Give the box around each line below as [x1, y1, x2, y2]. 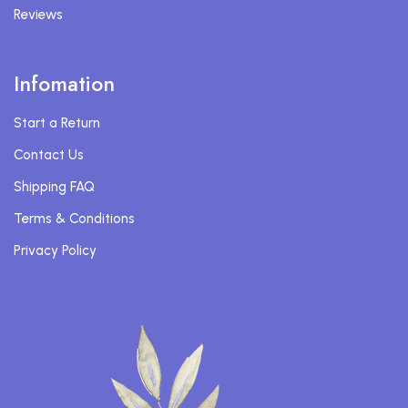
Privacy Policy [14, 242, 97, 260]
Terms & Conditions [14, 210, 135, 228]
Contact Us [14, 147, 84, 164]
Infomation [14, 68, 115, 100]
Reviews [14, 6, 63, 24]
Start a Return [14, 115, 100, 132]
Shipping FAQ [14, 178, 95, 196]
